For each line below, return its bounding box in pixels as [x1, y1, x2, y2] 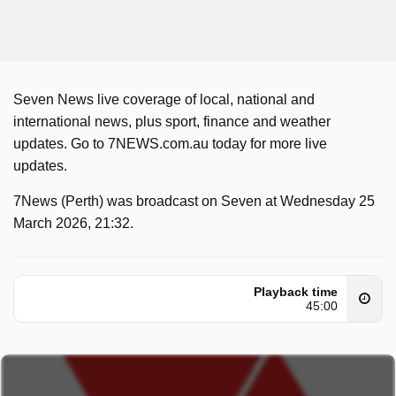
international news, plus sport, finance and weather [13, 114, 331, 129]
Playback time [254, 285, 338, 299]
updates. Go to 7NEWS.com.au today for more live [13, 136, 327, 151]
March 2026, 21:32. [13, 216, 133, 231]
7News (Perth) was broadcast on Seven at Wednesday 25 [13, 194, 375, 209]
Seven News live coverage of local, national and [13, 92, 315, 107]
